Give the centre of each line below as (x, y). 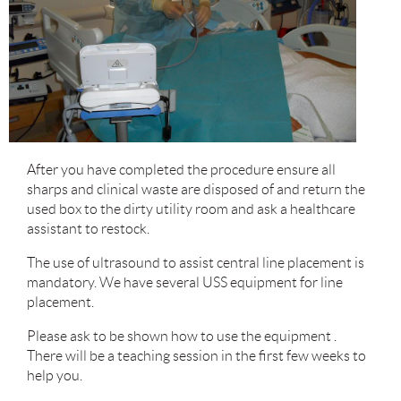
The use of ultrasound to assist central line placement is (196, 263)
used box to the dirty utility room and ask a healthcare (191, 209)
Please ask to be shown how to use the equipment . (182, 336)
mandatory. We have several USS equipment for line (185, 282)
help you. (56, 375)
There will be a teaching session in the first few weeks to (196, 356)
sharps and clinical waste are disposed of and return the (196, 189)
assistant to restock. (90, 229)
